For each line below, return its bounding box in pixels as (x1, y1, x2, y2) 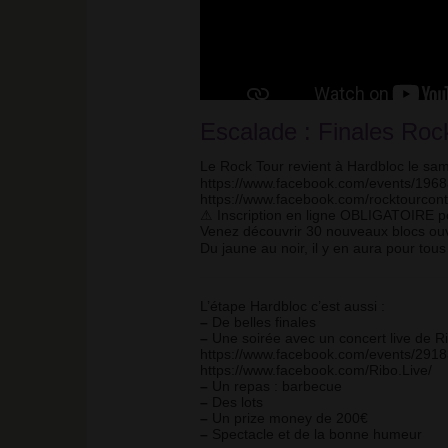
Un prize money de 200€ (207, 410, 368, 427)
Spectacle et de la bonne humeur (207, 426, 422, 443)
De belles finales (207, 314, 316, 331)
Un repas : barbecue (207, 378, 342, 395)
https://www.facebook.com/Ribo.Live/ (199, 362, 432, 379)
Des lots (207, 394, 263, 411)
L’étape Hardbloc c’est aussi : (199, 298, 385, 315)
